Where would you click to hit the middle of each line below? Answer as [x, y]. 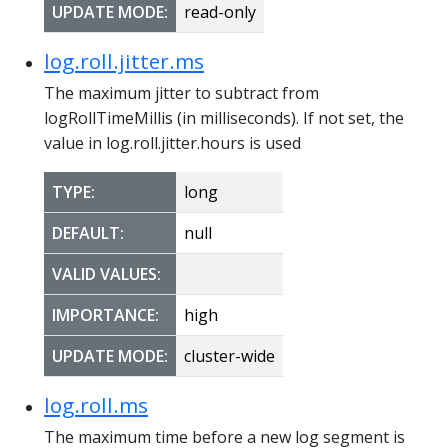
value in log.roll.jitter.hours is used [172, 142]
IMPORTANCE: [105, 314]
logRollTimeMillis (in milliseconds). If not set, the [224, 117]
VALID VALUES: [106, 273]
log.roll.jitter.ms [124, 60]
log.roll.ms [96, 404]
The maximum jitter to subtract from [181, 92]
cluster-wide [229, 355]
